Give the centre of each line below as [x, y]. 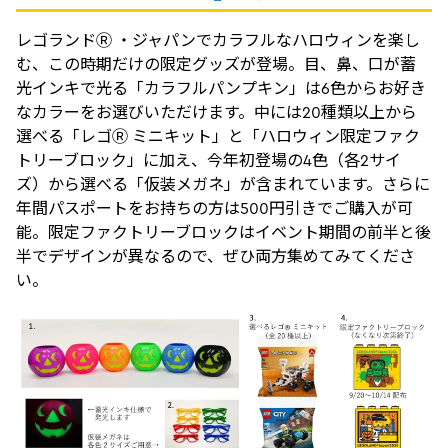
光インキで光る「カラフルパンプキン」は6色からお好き [221, 87]
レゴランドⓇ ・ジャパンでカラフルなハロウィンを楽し [218, 39]
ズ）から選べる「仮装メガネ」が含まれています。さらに [223, 183]
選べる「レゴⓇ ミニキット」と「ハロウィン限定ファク [218, 135]
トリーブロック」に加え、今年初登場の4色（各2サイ [208, 159]
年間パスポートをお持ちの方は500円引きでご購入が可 [214, 207]
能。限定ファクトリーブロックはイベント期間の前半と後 [223, 231]
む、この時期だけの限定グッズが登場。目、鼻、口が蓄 [216, 63]
